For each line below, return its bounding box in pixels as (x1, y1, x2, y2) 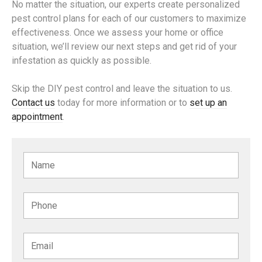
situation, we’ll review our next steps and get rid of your (12, 41, 237, 53)
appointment (12, 111, 63, 123)
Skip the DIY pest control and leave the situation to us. (12, 83, 232, 95)
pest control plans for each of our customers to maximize (12, 13, 246, 25)
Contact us (12, 97, 55, 109)
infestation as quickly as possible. (12, 55, 151, 67)
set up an (189, 97, 227, 109)
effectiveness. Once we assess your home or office (12, 27, 223, 39)
